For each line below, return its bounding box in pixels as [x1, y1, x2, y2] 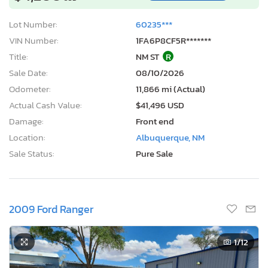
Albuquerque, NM [136, 130, 205, 144]
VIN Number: [9, 33, 59, 47]
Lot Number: [9, 17, 57, 31]
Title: [9, 49, 28, 63]
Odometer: [9, 81, 51, 96]
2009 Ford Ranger [9, 200, 93, 217]
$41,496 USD [136, 98, 184, 112]
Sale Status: [9, 146, 54, 160]
